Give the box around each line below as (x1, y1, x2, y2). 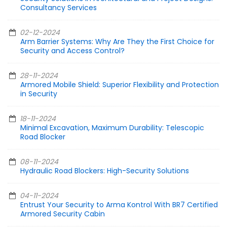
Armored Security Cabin (20, 209, 105, 219)
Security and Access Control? (20, 46, 125, 56)
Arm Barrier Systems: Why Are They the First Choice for (20, 36, 214, 47)
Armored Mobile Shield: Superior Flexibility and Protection (20, 80, 219, 90)
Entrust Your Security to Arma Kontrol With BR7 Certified (20, 200, 218, 210)
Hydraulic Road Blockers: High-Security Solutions (20, 166, 189, 176)
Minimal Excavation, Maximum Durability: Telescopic (20, 123, 204, 133)
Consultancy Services (20, 3, 97, 13)
